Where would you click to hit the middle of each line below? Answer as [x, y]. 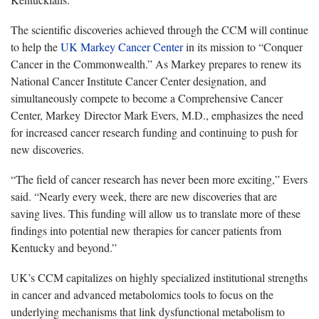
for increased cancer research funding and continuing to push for [154, 132]
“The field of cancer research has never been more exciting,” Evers [159, 179]
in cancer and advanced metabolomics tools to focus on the [142, 295]
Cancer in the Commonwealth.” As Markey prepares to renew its [156, 64]
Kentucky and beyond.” [64, 248]
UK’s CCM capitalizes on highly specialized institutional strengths [159, 278]
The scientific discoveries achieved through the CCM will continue [159, 30]
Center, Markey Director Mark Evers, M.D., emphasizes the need [157, 115]
